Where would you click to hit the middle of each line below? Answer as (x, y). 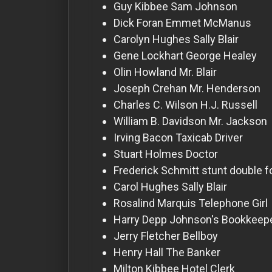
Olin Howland (145, 72)
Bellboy (200, 236)
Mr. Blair (198, 72)
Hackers (36, 19)
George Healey (221, 55)
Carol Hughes (146, 186)
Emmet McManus (209, 22)
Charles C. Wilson (156, 104)
